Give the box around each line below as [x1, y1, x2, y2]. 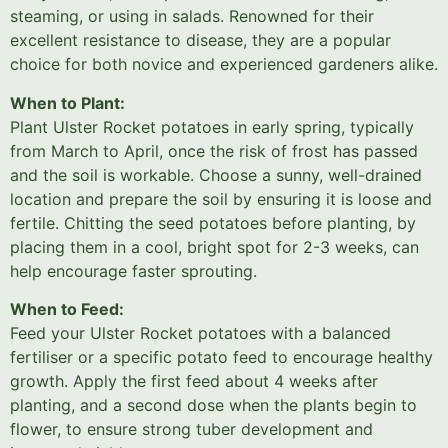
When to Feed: [10, 299, 124, 320]
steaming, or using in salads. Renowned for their [10, 6, 374, 27]
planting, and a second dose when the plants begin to [10, 395, 417, 416]
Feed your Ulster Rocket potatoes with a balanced [10, 323, 391, 344]
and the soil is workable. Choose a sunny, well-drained [10, 164, 422, 185]
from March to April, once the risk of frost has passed [10, 140, 418, 161]
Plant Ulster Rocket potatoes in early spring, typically [10, 116, 414, 137]
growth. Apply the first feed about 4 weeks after [10, 371, 378, 392]
